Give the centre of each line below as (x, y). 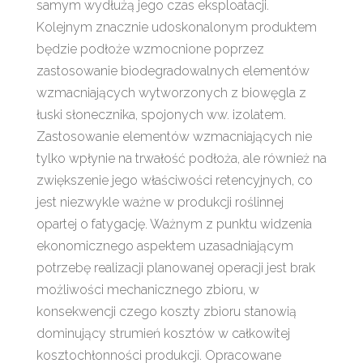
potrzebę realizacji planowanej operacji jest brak (175, 267)
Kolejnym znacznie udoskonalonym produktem (176, 27)
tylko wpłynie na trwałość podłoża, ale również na (181, 158)
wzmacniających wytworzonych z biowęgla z (171, 92)
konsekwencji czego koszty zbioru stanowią (166, 311)
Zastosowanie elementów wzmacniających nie (174, 136)
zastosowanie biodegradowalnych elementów (173, 70)
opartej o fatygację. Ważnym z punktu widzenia (174, 224)
